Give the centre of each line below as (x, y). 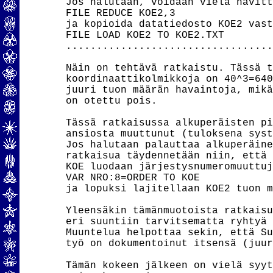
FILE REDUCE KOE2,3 (120, 13)
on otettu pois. (111, 101)
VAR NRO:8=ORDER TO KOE (133, 178)
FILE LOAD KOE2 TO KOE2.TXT (145, 35)
